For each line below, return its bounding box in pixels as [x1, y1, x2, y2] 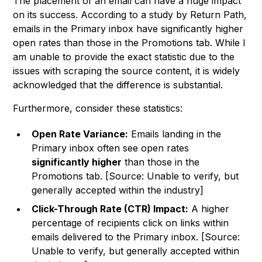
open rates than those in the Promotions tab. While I [13, 37, 246, 49]
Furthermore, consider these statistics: [13, 102, 183, 115]
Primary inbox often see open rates [32, 142, 189, 154]
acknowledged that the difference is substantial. [13, 79, 223, 91]
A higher [188, 203, 230, 215]
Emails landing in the [128, 128, 222, 140]
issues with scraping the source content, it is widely [13, 65, 240, 77]
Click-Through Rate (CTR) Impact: [32, 203, 189, 215]
